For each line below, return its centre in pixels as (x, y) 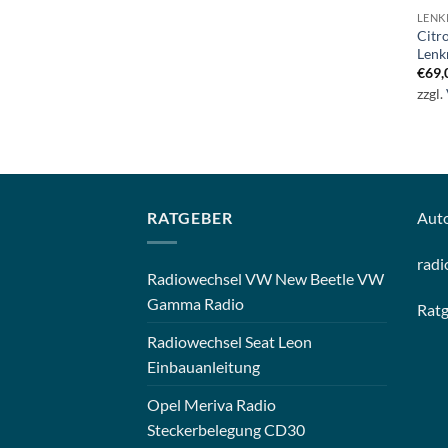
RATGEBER (190, 218)
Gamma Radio (195, 303)
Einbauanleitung (203, 366)
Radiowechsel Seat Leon (229, 341)
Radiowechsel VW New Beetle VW (265, 278)
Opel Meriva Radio (211, 404)
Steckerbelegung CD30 (226, 429)
